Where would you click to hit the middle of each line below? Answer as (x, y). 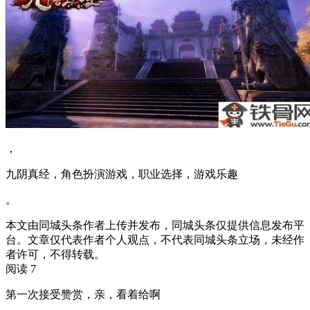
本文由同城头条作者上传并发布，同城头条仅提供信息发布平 (155, 225)
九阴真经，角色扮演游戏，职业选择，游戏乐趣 (122, 174)
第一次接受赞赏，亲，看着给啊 (83, 294)
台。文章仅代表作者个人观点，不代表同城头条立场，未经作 (155, 239)
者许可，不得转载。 (55, 254)
